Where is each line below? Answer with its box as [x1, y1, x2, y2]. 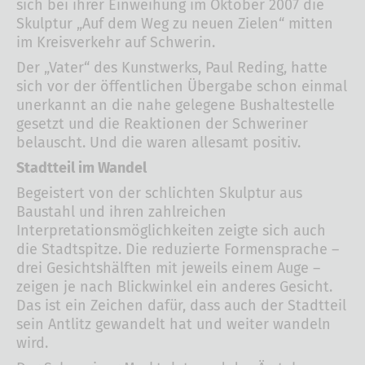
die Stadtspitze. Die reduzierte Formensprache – [16, 240, 339, 259]
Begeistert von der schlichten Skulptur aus [16, 184, 302, 203]
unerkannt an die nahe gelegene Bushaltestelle [16, 96, 335, 115]
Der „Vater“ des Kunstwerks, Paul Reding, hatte [16, 59, 328, 77]
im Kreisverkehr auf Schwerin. [16, 33, 215, 52]
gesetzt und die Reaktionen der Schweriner [16, 115, 308, 134]
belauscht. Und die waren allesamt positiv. [16, 134, 301, 152]
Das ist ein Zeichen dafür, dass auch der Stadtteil [16, 297, 346, 315]
